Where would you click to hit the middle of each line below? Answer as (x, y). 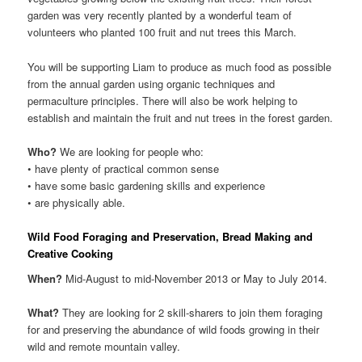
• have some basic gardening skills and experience (147, 185)
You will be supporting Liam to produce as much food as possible (180, 66)
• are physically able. (77, 202)
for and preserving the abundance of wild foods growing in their (174, 330)
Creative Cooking (71, 253)
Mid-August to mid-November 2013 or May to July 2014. (195, 279)
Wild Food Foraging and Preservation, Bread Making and (170, 236)
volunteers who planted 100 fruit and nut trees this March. (162, 32)
